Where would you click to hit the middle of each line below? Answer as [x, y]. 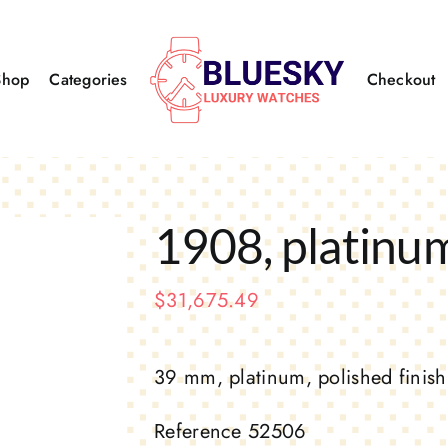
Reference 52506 [230, 431]
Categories [88, 79]
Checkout [401, 79]
